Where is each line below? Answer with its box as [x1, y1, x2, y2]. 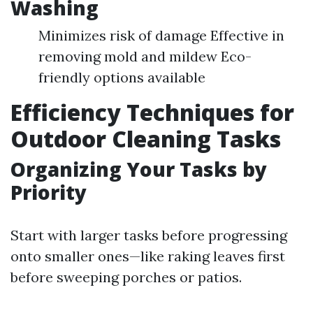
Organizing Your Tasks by [10, 156, 267, 182]
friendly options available [38, 68, 205, 86]
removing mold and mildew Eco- [38, 48, 252, 65]
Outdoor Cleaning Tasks [10, 124, 281, 154]
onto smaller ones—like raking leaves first [10, 247, 285, 265]
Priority [10, 179, 87, 205]
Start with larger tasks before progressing [10, 226, 287, 244]
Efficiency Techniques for [10, 97, 294, 127]
